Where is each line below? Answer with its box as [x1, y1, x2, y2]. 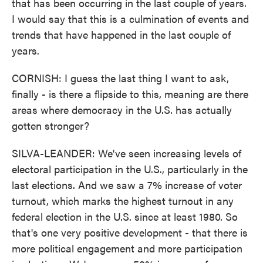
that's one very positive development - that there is [12, 225, 248, 240]
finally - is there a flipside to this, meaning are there [12, 86, 248, 101]
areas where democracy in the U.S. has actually [12, 102, 232, 117]
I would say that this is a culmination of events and [12, 11, 249, 26]
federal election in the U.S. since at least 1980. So [12, 209, 238, 224]
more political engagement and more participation [12, 241, 242, 255]
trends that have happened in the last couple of [12, 27, 231, 42]
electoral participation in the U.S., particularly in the [12, 161, 248, 176]
